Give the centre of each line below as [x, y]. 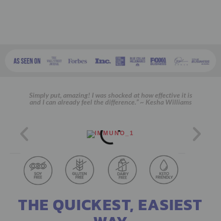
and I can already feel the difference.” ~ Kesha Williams [110, 102]
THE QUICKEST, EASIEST [110, 205]
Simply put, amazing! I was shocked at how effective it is [110, 95]
